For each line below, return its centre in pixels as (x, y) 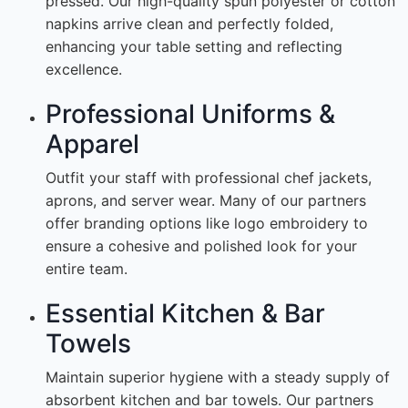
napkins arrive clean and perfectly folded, (189, 24)
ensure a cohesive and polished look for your (201, 246)
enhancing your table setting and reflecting (194, 47)
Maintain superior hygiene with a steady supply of (218, 377)
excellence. (84, 70)
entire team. (87, 269)
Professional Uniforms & (190, 114)
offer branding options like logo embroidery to (207, 224)
